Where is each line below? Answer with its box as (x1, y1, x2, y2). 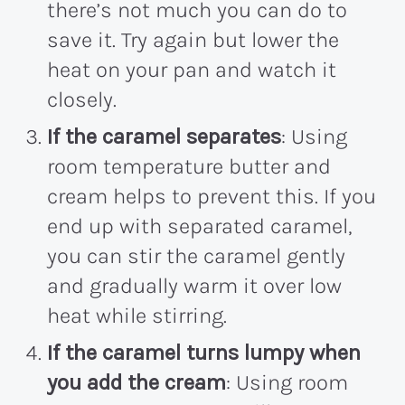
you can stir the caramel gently (47, 243, 345, 269)
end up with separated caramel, (47, 213, 352, 240)
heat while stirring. (47, 303, 227, 329)
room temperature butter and (47, 154, 331, 180)
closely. (47, 87, 117, 113)
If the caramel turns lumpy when (47, 340, 361, 366)
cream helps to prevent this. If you (47, 184, 376, 210)
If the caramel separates (47, 124, 281, 150)
